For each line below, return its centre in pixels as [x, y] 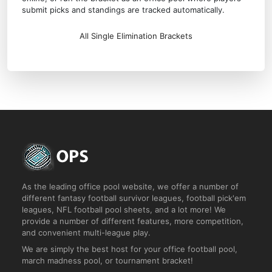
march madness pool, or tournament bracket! [107, 260]
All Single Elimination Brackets [136, 36]
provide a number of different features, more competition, [133, 221]
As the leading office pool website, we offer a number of [130, 186]
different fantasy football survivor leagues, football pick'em [134, 198]
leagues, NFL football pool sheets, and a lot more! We [124, 209]
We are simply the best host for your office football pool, [130, 249]
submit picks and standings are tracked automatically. [123, 10]
